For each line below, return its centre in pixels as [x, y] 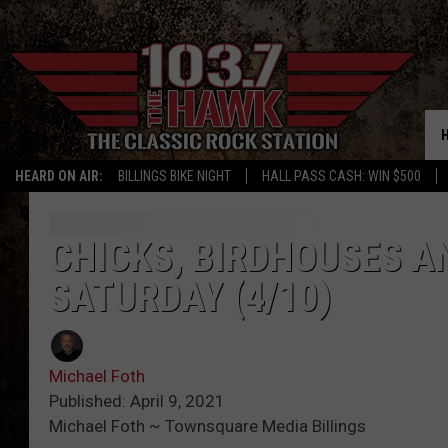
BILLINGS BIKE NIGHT [174, 176]
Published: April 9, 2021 [137, 401]
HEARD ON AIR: [59, 176]
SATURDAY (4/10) [190, 298]
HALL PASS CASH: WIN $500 [341, 176]
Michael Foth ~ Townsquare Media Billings [207, 426]
